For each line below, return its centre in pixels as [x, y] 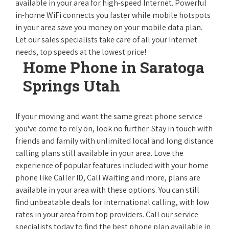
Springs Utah [72, 86]
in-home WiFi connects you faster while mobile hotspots [113, 15]
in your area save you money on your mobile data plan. [109, 27]
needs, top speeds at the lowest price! [81, 52]
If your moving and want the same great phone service [109, 116]
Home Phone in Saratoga [114, 67]
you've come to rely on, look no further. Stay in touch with [114, 129]
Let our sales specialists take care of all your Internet [106, 40]
